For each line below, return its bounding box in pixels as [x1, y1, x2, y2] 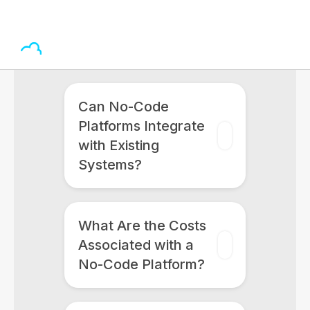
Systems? [77, 156, 142, 173]
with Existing [77, 137, 159, 154]
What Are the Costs [77, 217, 206, 234]
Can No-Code [77, 98, 169, 115]
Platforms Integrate [77, 118, 205, 134]
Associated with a [77, 237, 194, 253]
